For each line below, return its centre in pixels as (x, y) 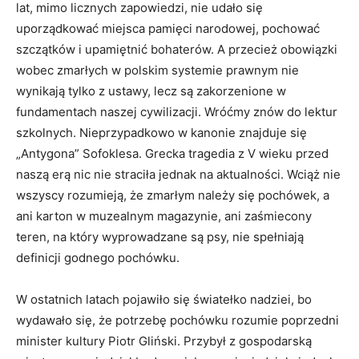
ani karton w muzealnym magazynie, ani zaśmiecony (164, 216)
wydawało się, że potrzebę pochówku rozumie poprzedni (177, 321)
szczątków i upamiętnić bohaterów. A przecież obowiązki (177, 50)
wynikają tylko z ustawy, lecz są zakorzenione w (151, 91)
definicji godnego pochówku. (98, 258)
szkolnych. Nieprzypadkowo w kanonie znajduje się (161, 133)
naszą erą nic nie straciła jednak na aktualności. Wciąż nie (178, 175)
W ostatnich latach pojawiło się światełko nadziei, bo (164, 300)
